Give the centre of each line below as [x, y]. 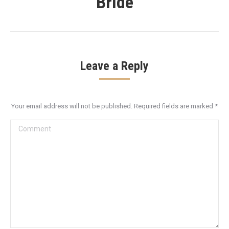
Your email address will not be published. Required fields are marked [113, 106]
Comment [27, 126]
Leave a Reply [114, 66]
